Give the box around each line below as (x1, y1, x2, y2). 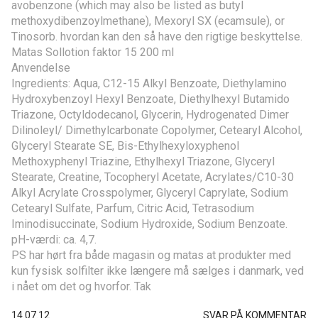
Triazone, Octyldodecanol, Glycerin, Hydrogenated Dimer (11, 107, 289, 121)
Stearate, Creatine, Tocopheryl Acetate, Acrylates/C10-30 (11, 170, 294, 184)
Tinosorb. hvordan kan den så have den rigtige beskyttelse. (11, 29, 302, 43)
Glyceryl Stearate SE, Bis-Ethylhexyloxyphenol (11, 138, 239, 153)
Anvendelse (11, 60, 70, 75)
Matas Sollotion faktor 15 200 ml (11, 45, 174, 59)
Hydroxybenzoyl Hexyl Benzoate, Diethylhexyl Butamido (11, 92, 290, 106)
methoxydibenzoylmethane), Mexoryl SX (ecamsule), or (11, 13, 285, 28)
